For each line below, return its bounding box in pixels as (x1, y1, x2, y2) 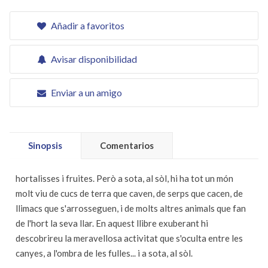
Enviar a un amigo (49, 87, 122, 98)
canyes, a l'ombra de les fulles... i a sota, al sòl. (16, 248, 193, 258)
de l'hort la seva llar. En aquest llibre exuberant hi (16, 218, 208, 229)
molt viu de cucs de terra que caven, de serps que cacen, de (16, 188, 243, 199)
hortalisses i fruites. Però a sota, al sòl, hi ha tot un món (16, 173, 233, 184)
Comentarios (100, 140, 154, 151)
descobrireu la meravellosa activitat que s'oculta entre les (16, 233, 243, 243)
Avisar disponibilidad (49, 53, 137, 65)
